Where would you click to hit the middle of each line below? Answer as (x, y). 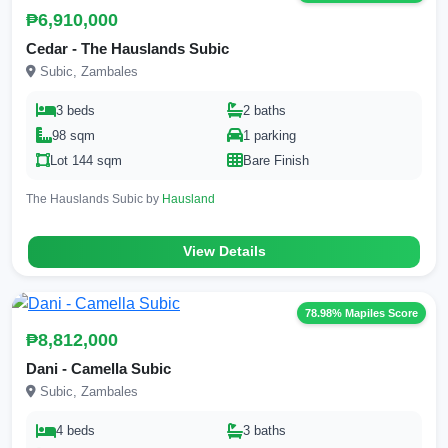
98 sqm (73, 135)
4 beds (75, 431)
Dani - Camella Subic (98, 369)
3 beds (75, 110)
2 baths (264, 110)
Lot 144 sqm (86, 160)
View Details (224, 251)
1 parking (269, 135)
